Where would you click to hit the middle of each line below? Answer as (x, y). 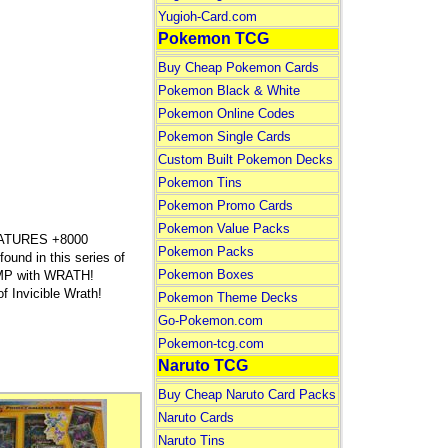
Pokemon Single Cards (224, 136)
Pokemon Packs (205, 251)
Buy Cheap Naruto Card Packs (246, 394)
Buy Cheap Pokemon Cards (238, 67)
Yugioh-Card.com (207, 16)
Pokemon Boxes (205, 274)
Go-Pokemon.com (210, 320)
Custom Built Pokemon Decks (245, 159)
